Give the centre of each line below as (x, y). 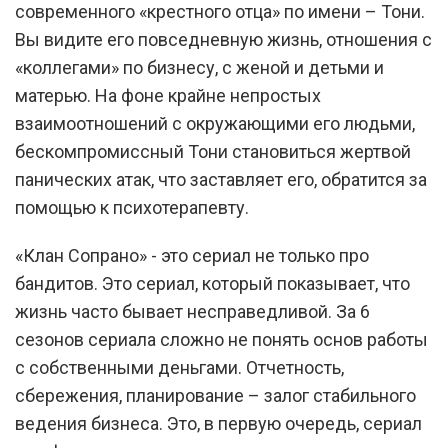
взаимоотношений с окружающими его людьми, (215, 123)
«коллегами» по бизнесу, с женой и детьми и (199, 67)
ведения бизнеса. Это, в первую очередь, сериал (218, 423)
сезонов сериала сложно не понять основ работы (221, 339)
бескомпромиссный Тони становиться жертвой (213, 151)
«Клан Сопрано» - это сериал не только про (192, 255)
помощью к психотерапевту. (132, 207)
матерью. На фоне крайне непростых (168, 95)
